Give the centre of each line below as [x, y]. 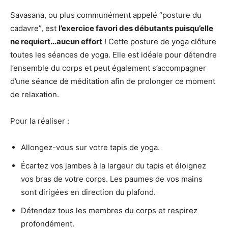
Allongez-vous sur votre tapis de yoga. [90, 147]
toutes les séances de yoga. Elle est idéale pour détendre [113, 55]
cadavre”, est [34, 28]
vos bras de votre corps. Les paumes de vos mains [112, 179]
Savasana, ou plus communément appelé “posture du [106, 15]
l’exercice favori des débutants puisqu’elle [136, 28]
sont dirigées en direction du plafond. [88, 192]
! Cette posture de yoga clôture [159, 41]
